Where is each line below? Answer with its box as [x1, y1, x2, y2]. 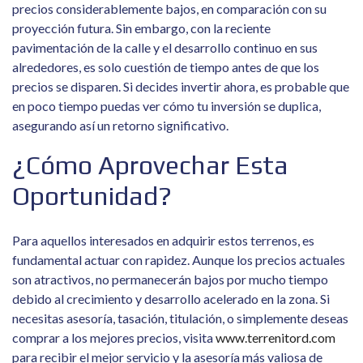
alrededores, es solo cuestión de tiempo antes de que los [12, 59, 319, 75]
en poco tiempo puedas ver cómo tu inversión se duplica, [12, 98, 321, 113]
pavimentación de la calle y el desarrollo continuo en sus [12, 40, 318, 55]
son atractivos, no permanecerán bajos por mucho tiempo [12, 271, 328, 287]
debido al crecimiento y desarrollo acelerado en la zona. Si [12, 291, 330, 306]
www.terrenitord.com [216, 330, 335, 345]
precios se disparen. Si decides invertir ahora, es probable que [12, 79, 349, 94]
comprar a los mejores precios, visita [12, 330, 216, 345]
